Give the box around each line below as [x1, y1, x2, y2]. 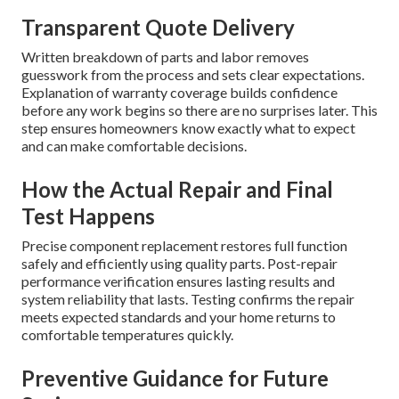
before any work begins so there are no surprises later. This [21, 102, 378, 119]
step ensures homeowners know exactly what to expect [21, 119, 355, 137]
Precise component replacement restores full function [21, 237, 347, 255]
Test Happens [21, 203, 155, 230]
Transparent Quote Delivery [21, 14, 295, 41]
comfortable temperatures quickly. [21, 326, 233, 344]
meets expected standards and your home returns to [21, 308, 336, 326]
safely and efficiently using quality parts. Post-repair [21, 255, 338, 273]
